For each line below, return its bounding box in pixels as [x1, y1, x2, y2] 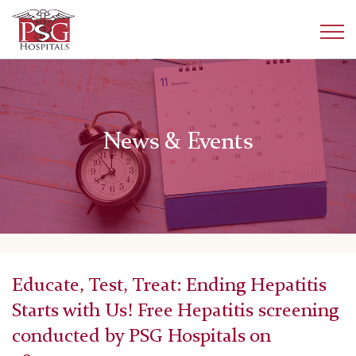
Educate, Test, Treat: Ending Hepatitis [12, 277, 327, 296]
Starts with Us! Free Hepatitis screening [12, 302, 339, 322]
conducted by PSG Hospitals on [12, 327, 271, 347]
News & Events [103, 130, 253, 155]
